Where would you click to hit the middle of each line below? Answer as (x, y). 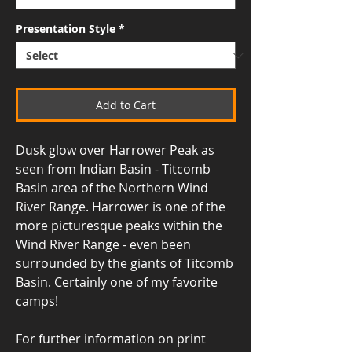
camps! (37, 301)
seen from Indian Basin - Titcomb (113, 169)
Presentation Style (66, 29)
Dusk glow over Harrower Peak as (115, 150)
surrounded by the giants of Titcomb (125, 263)
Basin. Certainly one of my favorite (117, 282)
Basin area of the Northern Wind (112, 188)
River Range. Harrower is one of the (121, 207)
